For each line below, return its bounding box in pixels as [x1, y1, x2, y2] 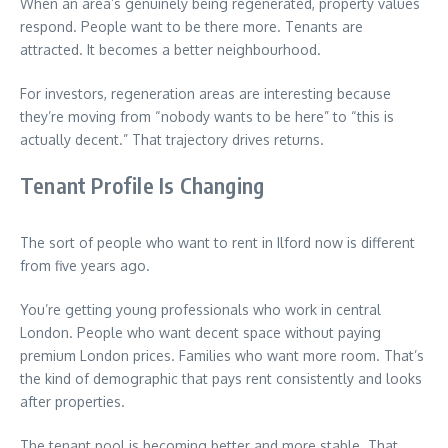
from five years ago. [20, 256, 150, 274]
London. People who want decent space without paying [20, 323, 381, 341]
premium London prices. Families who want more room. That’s [20, 346, 424, 364]
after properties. [20, 392, 125, 410]
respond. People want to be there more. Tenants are [20, 17, 363, 35]
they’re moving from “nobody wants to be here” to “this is [20, 107, 394, 125]
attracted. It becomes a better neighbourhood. [20, 40, 321, 58]
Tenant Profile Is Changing [20, 170, 265, 199]
